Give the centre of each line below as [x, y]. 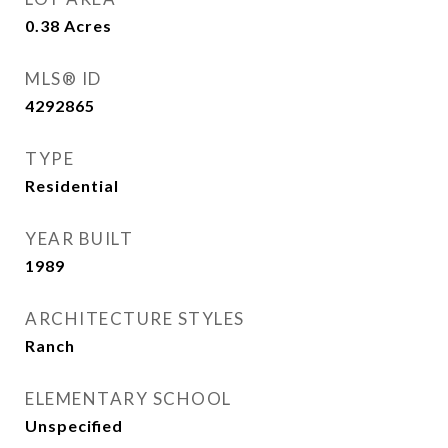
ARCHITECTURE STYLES [135, 318]
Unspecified [74, 425]
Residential [72, 185]
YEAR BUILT [79, 238]
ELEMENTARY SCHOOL [128, 398]
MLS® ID [63, 78]
